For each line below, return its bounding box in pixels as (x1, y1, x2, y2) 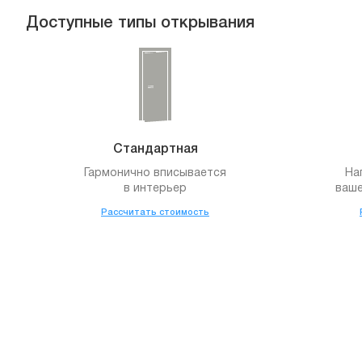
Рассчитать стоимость (101, 208, 209, 217)
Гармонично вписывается (84, 168, 226, 179)
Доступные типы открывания (26, 16, 255, 32)
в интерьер (124, 183, 187, 195)
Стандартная (112, 144, 198, 156)
